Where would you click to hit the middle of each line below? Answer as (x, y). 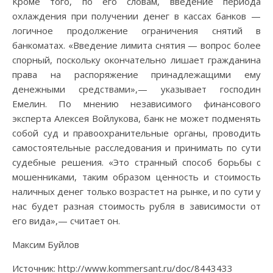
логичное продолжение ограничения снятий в (136, 30)
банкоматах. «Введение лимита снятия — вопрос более (136, 45)
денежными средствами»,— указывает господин (136, 89)
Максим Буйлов (46, 244)
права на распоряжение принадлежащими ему (136, 74)
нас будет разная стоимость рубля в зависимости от (136, 206)
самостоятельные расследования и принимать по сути (136, 147)
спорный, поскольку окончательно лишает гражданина (136, 59)
